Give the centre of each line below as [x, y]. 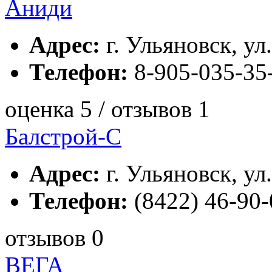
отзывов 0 [54, 237]
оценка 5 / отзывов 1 [107, 109]
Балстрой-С [63, 136]
